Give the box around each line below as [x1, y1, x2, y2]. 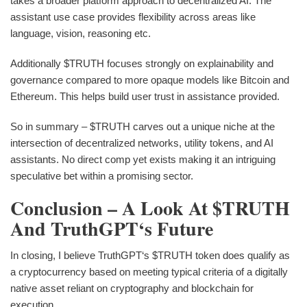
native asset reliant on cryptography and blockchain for [10, 282, 254, 295]
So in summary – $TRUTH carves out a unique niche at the [10, 120, 275, 132]
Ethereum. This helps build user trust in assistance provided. [10, 90, 280, 102]
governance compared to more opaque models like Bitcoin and [10, 73, 289, 86]
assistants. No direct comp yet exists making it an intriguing [10, 153, 275, 165]
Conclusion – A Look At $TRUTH [10, 193, 290, 222]
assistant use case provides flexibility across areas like [10, 10, 256, 23]
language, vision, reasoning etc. [10, 27, 151, 39]
